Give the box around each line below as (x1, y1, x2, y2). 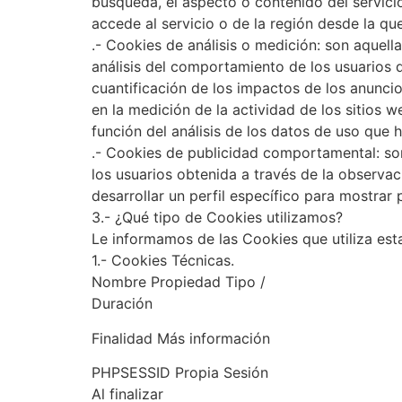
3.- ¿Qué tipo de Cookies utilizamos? (92, 208, 343, 227)
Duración (92, 294, 153, 313)
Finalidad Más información (92, 328, 270, 347)
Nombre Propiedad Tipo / (92, 273, 266, 292)
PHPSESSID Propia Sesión (92, 363, 268, 382)
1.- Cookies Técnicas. (92, 251, 234, 270)
